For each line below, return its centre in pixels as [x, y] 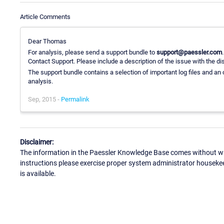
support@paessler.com [189, 52]
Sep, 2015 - [44, 99]
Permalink [75, 99]
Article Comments [45, 16]
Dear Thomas [47, 41]
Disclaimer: [37, 142]
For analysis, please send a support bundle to [92, 52]
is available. [38, 174]
